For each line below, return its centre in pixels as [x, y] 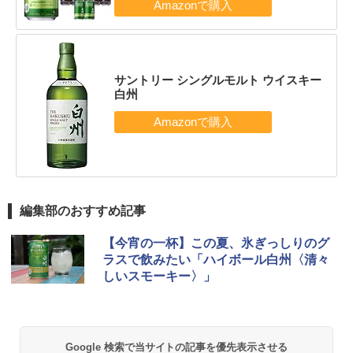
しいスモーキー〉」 [159, 276]
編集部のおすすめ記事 [83, 210]
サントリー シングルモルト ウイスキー [217, 80]
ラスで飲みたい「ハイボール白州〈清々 [216, 259]
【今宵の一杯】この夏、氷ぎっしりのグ [216, 243]
